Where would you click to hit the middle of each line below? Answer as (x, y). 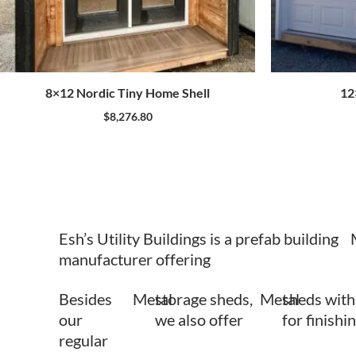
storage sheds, (203, 298)
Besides (85, 298)
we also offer (199, 319)
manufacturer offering (135, 259)
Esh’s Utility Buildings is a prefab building (199, 238)
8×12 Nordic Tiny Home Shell (128, 92)
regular (83, 340)
